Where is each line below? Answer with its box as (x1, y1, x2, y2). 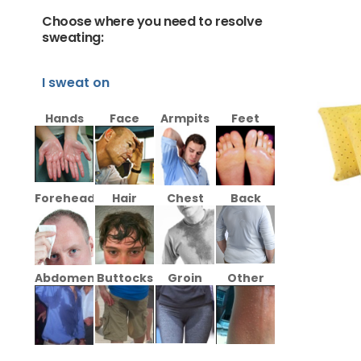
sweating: (42, 27, 104, 47)
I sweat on (42, 73, 110, 92)
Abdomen (35, 269, 95, 286)
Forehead (35, 189, 95, 206)
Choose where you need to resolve (42, 11, 263, 31)
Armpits (160, 110, 210, 127)
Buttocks (96, 269, 153, 286)
